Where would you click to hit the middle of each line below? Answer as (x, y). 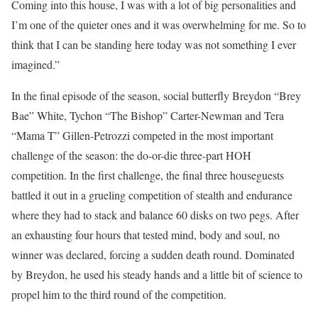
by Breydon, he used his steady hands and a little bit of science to (157, 274)
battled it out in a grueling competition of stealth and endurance (152, 195)
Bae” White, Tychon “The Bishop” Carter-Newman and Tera (148, 115)
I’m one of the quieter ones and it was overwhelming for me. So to (159, 24)
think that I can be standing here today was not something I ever (154, 44)
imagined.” (35, 64)
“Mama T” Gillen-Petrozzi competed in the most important (142, 135)
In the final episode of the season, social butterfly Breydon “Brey (156, 95)
